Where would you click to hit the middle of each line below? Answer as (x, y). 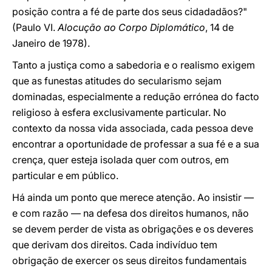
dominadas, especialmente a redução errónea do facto (136, 97)
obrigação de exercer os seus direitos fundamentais (129, 260)
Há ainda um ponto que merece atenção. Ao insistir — (133, 197)
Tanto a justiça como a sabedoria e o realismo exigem (134, 65)
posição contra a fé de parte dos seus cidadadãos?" (130, 12)
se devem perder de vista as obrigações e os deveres (133, 229)
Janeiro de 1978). (51, 43)
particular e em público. (65, 175)
